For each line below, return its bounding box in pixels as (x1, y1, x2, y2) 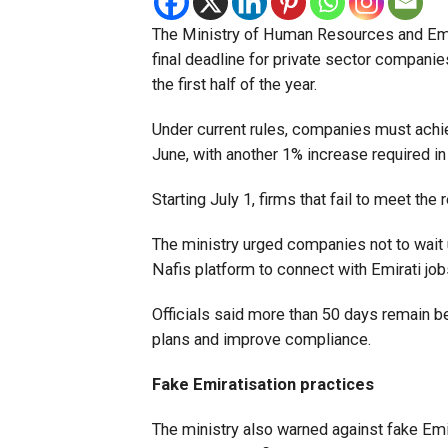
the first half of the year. (152, 75, 318, 95)
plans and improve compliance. (152, 330, 372, 350)
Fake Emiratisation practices (152, 375, 374, 395)
